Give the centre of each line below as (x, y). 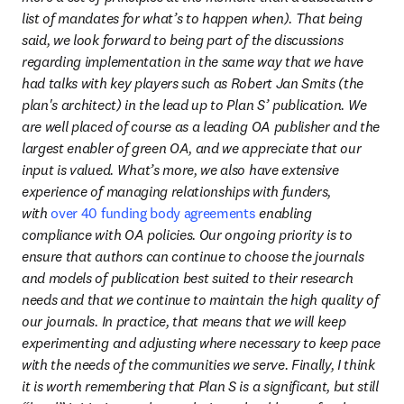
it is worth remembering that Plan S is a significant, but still (200, 386)
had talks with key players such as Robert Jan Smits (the (193, 83)
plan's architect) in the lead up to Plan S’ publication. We (195, 105)
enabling (284, 213)
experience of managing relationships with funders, (176, 191)
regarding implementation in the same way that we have (193, 61)
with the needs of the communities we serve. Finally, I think (198, 364)
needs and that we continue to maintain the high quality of (200, 299)
